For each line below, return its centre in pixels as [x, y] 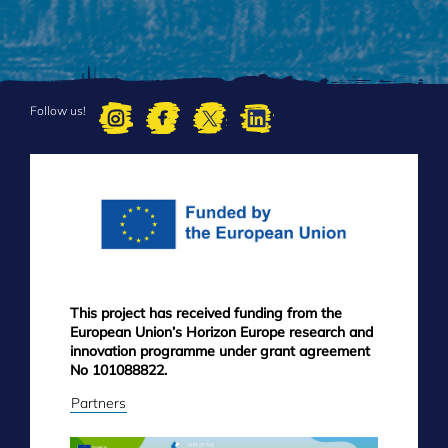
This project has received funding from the [206, 312]
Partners [98, 402]
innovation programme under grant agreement [220, 350]
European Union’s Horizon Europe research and [221, 331]
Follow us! [59, 110]
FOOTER [57, 166]
